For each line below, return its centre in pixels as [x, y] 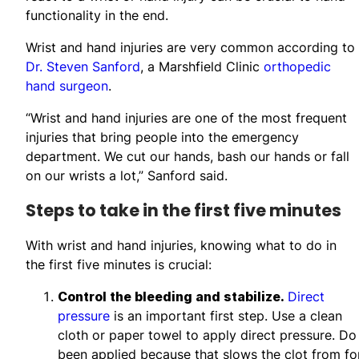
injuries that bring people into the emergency [162, 137]
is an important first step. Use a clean [226, 315]
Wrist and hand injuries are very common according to [190, 47]
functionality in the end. [97, 15]
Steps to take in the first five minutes [184, 210]
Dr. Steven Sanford [83, 66]
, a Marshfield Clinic [202, 66]
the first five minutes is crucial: [119, 264]
